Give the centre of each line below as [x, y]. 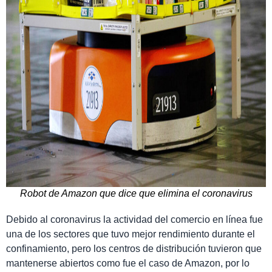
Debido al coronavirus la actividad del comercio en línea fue [134, 219]
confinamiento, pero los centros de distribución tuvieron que [134, 248]
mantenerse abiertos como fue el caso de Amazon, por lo [128, 263]
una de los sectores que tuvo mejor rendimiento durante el [131, 234]
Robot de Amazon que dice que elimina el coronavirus [136, 193]
